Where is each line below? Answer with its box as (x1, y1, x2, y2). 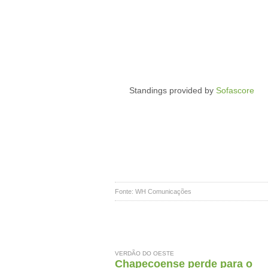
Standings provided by (115, 86, 216, 95)
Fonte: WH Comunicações (115, 188, 191, 195)
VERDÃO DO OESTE (115, 250, 174, 257)
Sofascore (216, 86, 254, 95)
